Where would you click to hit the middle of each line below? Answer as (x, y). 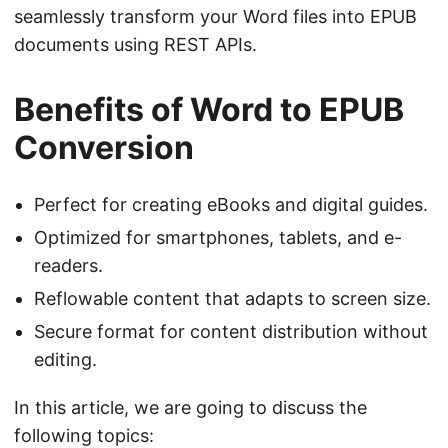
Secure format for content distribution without (231, 331)
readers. (68, 265)
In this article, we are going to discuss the (190, 407)
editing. (65, 359)
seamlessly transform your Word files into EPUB (215, 16)
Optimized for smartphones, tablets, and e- (218, 237)
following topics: (84, 435)
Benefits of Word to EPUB (209, 109)
